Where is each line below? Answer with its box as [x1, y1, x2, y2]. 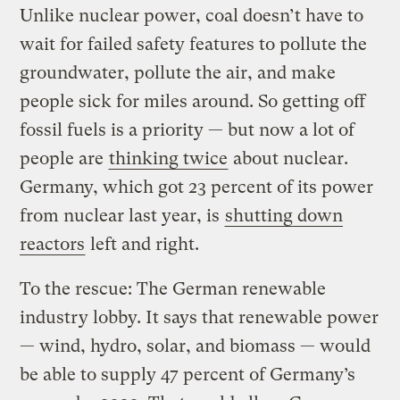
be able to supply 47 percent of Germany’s [20, 363, 356, 385]
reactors [20, 233, 86, 254]
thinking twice [109, 147, 229, 169]
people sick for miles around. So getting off [20, 90, 366, 112]
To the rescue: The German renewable [20, 278, 327, 299]
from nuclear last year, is [20, 204, 225, 226]
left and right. [86, 233, 200, 254]
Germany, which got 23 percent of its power [20, 176, 374, 197]
